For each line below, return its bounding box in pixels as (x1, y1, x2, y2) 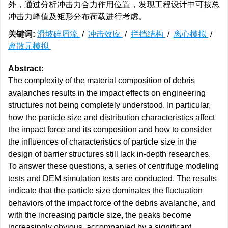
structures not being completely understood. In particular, (8, 101, 211, 109)
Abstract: (8, 64, 44, 73)
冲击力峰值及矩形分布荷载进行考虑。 (8, 12, 147, 21)
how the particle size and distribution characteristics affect (8, 113, 215, 122)
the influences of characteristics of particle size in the (8, 137, 197, 146)
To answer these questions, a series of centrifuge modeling (8, 162, 219, 170)
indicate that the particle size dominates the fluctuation (8, 186, 203, 195)
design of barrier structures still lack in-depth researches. (8, 150, 211, 158)
